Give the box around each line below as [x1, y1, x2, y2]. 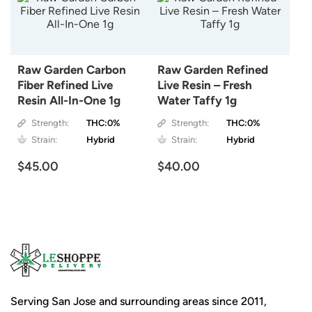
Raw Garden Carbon [17, 63, 126, 77]
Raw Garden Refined [157, 63, 268, 77]
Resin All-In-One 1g [17, 93, 120, 108]
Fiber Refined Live [17, 78, 113, 93]
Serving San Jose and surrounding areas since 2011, [10, 295, 267, 308]
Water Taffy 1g [157, 93, 237, 108]
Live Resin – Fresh [157, 78, 252, 93]
